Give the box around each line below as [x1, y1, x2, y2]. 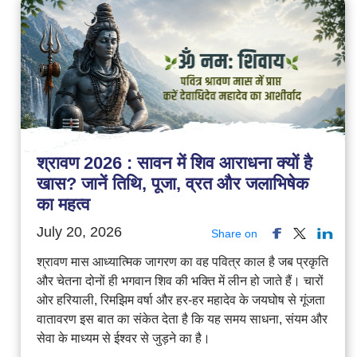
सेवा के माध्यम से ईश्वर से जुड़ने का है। [36, 331, 210, 345]
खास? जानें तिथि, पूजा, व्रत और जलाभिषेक [36, 173, 308, 194]
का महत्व [36, 194, 90, 214]
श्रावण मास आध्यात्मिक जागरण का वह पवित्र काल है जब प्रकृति [36, 254, 328, 269]
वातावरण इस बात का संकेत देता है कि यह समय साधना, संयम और [36, 312, 328, 326]
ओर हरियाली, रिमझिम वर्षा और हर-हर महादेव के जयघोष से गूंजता [36, 292, 325, 307]
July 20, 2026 [36, 223, 122, 240]
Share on [210, 226, 257, 240]
